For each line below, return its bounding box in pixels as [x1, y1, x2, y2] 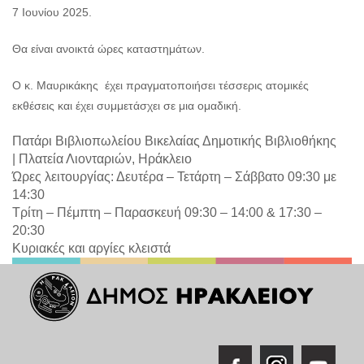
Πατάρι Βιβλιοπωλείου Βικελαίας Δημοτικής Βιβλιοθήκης [12, 134, 336, 149]
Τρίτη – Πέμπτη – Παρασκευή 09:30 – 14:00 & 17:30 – [12, 206, 322, 220]
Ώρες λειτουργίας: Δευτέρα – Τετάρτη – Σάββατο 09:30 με [12, 170, 336, 184]
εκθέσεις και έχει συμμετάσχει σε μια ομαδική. [12, 99, 241, 113]
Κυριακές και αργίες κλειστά [12, 241, 171, 256]
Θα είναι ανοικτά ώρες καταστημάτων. [12, 42, 205, 56]
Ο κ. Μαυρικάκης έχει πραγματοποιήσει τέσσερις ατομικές [12, 79, 309, 93]
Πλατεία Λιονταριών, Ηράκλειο [19, 152, 192, 167]
